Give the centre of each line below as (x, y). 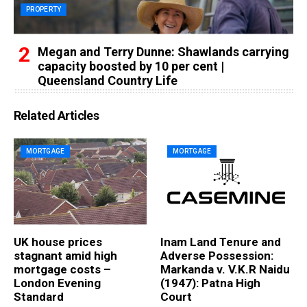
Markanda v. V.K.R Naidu (225, 269)
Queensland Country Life (108, 80)
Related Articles (57, 115)
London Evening (57, 283)
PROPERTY (44, 9)
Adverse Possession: (217, 255)
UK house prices (58, 242)
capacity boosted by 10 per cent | (131, 66)
